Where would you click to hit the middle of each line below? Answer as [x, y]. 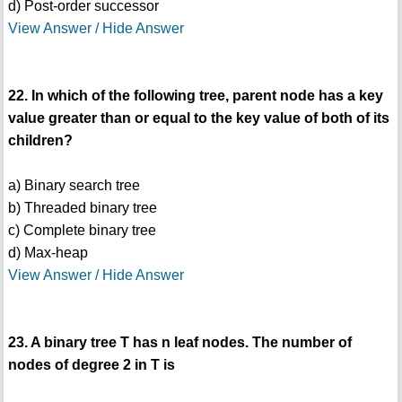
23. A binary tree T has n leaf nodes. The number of [179, 342]
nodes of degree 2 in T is [91, 364]
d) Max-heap [48, 252]
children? [40, 140]
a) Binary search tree [74, 185]
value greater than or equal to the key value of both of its [198, 118]
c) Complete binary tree [82, 230]
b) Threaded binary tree [82, 207]
